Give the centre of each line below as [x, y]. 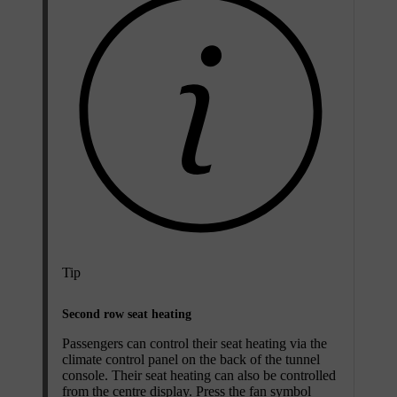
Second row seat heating [127, 314]
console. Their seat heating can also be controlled [199, 375]
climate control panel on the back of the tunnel [191, 359]
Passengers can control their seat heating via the [195, 343]
